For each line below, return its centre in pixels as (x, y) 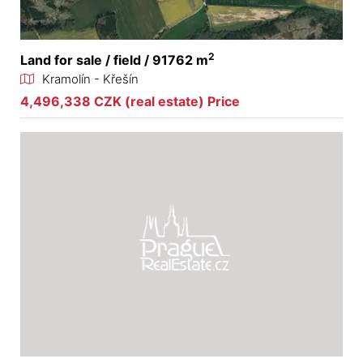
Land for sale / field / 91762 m (114, 60)
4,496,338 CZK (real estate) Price (130, 102)
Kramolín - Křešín (90, 79)
